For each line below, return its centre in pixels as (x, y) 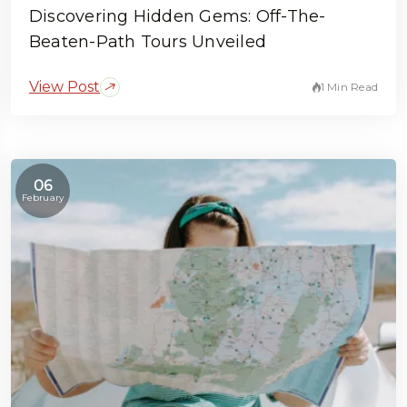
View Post (65, 87)
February (43, 198)
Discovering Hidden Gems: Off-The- (178, 17)
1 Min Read (349, 87)
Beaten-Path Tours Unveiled (148, 42)
